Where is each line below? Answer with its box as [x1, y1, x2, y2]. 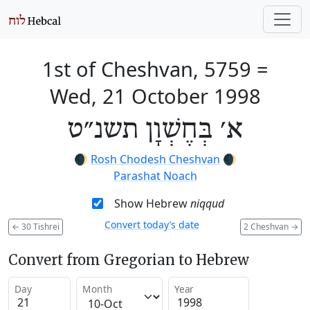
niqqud [190, 196, 224, 211]
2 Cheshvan [244, 220, 291, 232]
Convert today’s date [104, 218, 199, 231]
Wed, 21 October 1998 [49, 82, 261, 109]
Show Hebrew [113, 196, 190, 211]
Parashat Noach [113, 168, 197, 183]
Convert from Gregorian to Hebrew [8, 250, 249, 268]
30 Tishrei [19, 220, 60, 232]
